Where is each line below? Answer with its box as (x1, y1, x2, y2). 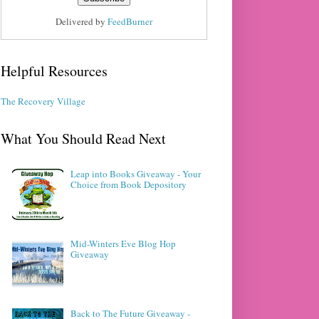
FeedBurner (108, 15, 152, 28)
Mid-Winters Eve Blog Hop (70, 237, 177, 251)
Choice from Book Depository (70, 178, 187, 192)
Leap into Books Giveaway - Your (70, 167, 202, 181)
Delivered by (56, 15, 108, 28)
